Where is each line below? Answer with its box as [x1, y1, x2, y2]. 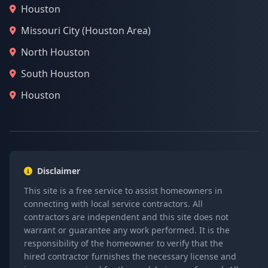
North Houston [21, 45, 90, 59]
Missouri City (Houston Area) [21, 24, 151, 37]
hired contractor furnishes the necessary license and [24, 251, 236, 262]
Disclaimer [37, 165, 80, 176]
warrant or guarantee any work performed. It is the [24, 224, 230, 236]
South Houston [21, 67, 90, 80]
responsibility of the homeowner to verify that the [24, 237, 223, 249]
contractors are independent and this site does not [24, 211, 229, 223]
